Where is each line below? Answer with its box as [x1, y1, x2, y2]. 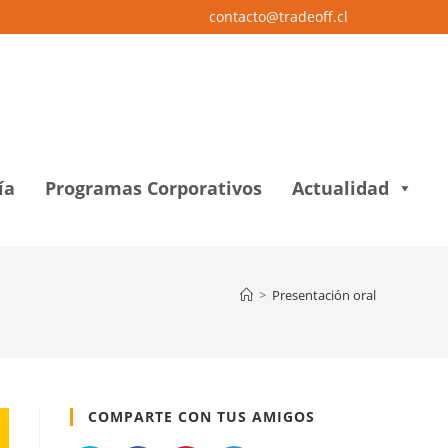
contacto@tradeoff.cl [209, 7, 348, 26]
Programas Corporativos [45, 176, 262, 200]
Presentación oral [272, 286, 376, 304]
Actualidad [292, 176, 389, 200]
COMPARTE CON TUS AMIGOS [88, 407, 315, 426]
